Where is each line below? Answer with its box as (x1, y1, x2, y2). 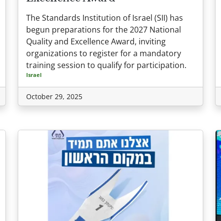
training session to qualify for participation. (26, 59, 186, 71)
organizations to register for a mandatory (26, 47, 181, 59)
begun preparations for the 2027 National (26, 24, 181, 35)
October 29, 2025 (26, 91, 82, 101)
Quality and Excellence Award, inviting (26, 36, 166, 47)
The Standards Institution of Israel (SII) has (26, 12, 183, 23)
